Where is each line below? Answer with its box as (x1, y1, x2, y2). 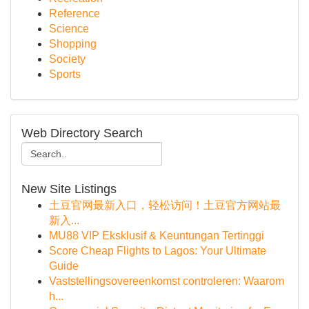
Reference (49, 8, 100, 19)
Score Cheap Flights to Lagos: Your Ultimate (49, 245, 266, 257)
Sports (49, 68, 81, 80)
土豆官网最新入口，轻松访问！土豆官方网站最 (49, 199, 281, 211)
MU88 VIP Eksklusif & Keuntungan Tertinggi (49, 230, 264, 241)
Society (49, 53, 86, 65)
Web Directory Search (21, 126, 143, 140)
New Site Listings (21, 182, 117, 196)
